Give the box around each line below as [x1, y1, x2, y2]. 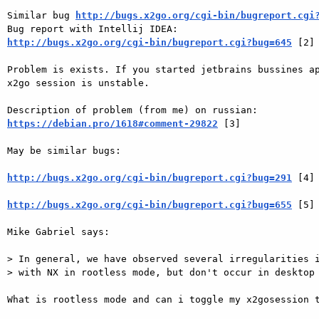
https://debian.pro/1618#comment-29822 [7, 117, 218, 129]
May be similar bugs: [7, 145, 127, 156]
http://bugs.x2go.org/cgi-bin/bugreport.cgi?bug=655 [7, 199, 292, 210]
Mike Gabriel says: [7, 226, 115, 237]
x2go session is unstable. [7, 77, 155, 88]
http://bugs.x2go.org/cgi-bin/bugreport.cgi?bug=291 [7, 172, 292, 183]
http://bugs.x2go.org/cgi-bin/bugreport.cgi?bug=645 [7, 36, 292, 48]
